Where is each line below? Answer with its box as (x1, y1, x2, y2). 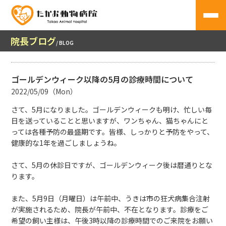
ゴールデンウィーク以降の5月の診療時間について (11, 73, 194, 85)
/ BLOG (56, 39, 74, 46)
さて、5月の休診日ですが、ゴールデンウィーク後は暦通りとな (11, 160, 213, 170)
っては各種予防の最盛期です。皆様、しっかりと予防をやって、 (11, 127, 214, 137)
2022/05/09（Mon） (11, 86, 78, 96)
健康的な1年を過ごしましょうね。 (11, 138, 122, 148)
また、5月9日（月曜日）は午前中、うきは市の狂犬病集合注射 (11, 193, 210, 203)
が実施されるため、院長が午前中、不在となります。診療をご (11, 204, 209, 214)
